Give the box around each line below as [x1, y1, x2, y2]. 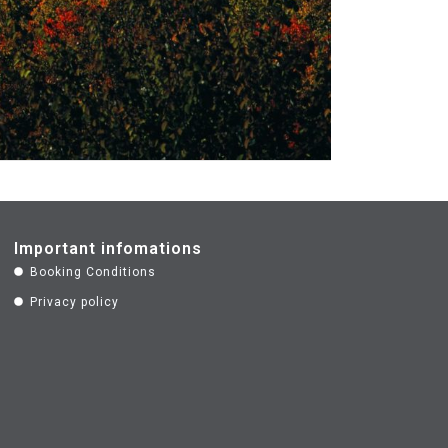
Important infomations [14, 238, 202, 258]
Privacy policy [30, 294, 120, 309]
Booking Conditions [30, 264, 157, 279]
